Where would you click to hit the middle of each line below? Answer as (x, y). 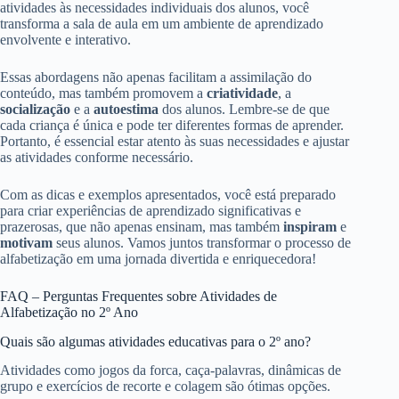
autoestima (126, 109)
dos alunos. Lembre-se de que (244, 109)
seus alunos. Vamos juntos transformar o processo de (202, 242)
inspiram (310, 226)
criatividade (242, 93)
